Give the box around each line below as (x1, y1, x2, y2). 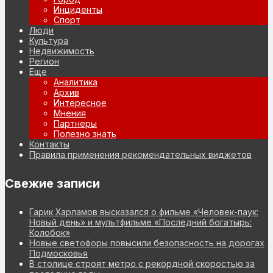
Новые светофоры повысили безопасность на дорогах (29, 238, 264, 249)
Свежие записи (5, 175, 100, 191)
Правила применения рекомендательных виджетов (29, 149, 252, 160)
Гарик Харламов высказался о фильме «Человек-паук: (29, 207, 258, 218)
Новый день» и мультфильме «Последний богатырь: (29, 217, 252, 228)
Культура (29, 35, 68, 46)
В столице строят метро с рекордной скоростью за (29, 258, 255, 269)
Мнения (54, 107, 86, 118)
